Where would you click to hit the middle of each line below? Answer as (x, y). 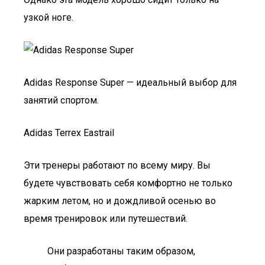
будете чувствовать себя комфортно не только (128, 183)
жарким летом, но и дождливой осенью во (120, 201)
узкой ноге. (49, 17)
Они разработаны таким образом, (121, 251)
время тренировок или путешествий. (106, 219)
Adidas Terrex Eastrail (69, 133)
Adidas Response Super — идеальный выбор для (130, 83)
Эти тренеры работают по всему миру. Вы (117, 165)
